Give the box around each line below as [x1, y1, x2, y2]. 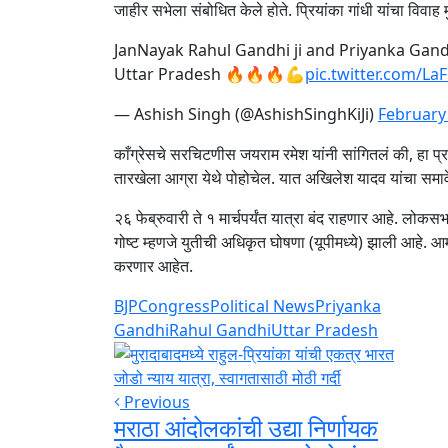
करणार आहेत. [114, 255, 193, 277]
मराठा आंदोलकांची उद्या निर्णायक [114, 411, 378, 444]
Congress [138, 295, 210, 317]
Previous [120, 391, 190, 413]
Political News [210, 295, 315, 317]
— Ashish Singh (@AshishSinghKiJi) [114, 103, 378, 125]
